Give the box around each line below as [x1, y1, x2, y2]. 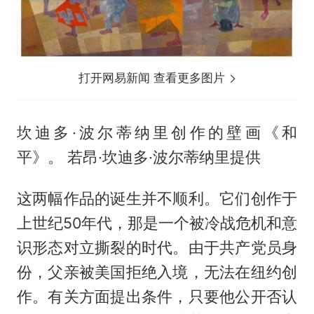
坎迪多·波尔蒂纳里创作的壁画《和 [16, 123, 298, 142]
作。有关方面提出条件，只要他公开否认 [16, 287, 298, 306]
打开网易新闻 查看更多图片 [78, 71, 229, 86]
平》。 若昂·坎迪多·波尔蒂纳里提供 [16, 148, 261, 167]
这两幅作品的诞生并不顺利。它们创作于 [16, 189, 298, 208]
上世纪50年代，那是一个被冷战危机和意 [16, 214, 298, 233]
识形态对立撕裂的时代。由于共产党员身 [16, 238, 298, 257]
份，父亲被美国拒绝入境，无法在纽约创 [16, 263, 298, 282]
